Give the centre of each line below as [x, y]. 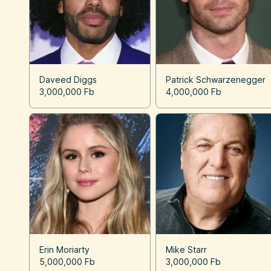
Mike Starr [187, 249]
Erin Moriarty [64, 249]
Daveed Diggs [68, 79]
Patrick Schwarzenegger [216, 79]
